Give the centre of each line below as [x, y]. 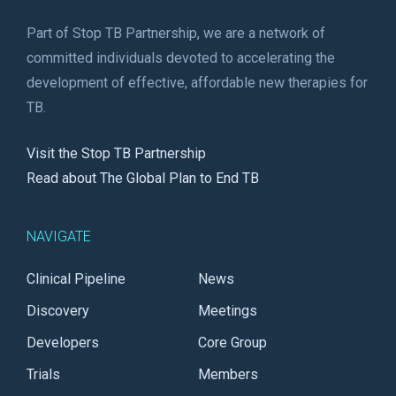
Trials [43, 374]
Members [228, 374]
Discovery [58, 311]
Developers [63, 343]
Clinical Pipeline [76, 279]
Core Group [232, 343]
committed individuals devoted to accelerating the [181, 58]
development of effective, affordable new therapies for [197, 83]
